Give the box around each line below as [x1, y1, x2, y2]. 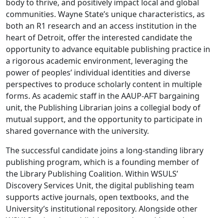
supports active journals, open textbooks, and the [6, 192, 189, 203]
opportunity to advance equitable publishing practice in [6, 44, 210, 55]
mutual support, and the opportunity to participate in [6, 114, 202, 125]
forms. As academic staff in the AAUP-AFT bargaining [6, 91, 200, 102]
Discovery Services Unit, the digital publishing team [6, 180, 194, 191]
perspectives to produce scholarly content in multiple [6, 79, 202, 90]
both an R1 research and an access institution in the [6, 20, 197, 32]
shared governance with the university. [6, 126, 149, 137]
